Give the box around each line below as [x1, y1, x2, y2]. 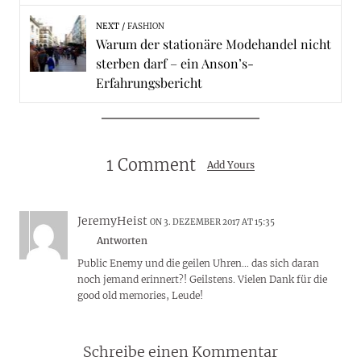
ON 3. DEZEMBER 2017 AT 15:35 [149, 217, 275, 228]
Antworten [96, 234, 147, 247]
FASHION [127, 21, 164, 32]
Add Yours [207, 158, 255, 171]
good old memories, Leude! [77, 289, 203, 302]
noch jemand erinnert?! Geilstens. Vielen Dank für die [77, 273, 327, 286]
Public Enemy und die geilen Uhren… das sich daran [77, 257, 319, 270]
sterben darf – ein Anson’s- [95, 55, 254, 73]
